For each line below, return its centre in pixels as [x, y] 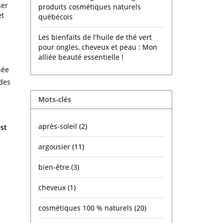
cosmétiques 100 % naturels [86, 208]
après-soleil [59, 126]
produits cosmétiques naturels [90, 7]
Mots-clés [55, 99]
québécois [56, 17]
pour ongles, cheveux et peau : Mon [98, 47]
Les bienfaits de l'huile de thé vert [95, 37]
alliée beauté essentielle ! [81, 57]
